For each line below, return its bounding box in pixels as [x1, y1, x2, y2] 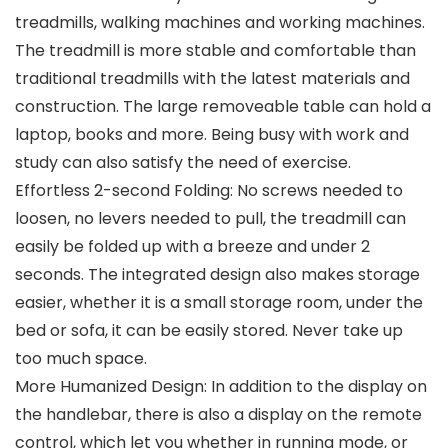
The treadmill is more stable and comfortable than [15, 39, 416, 63]
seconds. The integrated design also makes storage [15, 263, 420, 287]
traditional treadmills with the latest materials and [15, 67, 410, 91]
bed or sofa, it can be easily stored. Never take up [15, 319, 403, 343]
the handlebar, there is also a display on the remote [15, 403, 422, 427]
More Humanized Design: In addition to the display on [15, 375, 427, 399]
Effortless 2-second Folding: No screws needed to [15, 179, 403, 203]
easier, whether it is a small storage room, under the [15, 291, 423, 315]
